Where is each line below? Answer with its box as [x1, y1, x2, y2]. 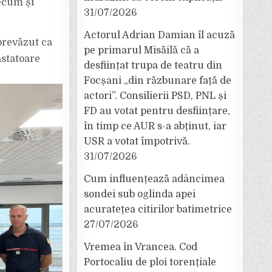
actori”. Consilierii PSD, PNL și [84, 90, 226, 101]
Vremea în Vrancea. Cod [84, 242, 197, 253]
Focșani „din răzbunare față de [84, 75, 231, 86]
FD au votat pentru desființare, [84, 106, 230, 117]
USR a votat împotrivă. [84, 136, 190, 147]
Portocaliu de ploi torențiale [84, 257, 216, 268]
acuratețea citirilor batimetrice [84, 204, 232, 215]
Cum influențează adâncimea [84, 174, 225, 185]
